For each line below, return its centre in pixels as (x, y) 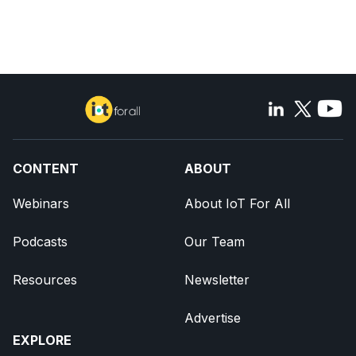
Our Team (215, 242)
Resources (45, 280)
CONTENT (46, 169)
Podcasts (40, 242)
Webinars (41, 204)
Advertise (213, 318)
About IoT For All (237, 204)
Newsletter (217, 280)
